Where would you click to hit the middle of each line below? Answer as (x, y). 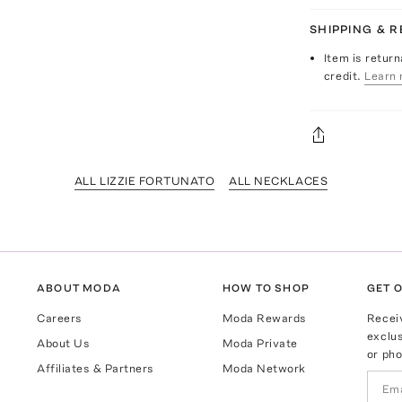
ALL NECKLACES (279, 180)
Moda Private (260, 343)
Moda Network (264, 368)
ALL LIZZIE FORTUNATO (144, 180)
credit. (342, 75)
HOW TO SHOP (266, 288)
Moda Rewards (264, 318)
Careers (60, 318)
